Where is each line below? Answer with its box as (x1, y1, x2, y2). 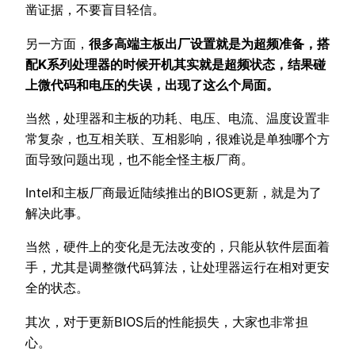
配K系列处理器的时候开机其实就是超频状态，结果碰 (25, 55, 326, 72)
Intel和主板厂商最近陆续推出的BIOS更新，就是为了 (25, 185, 322, 201)
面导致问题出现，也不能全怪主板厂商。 (25, 151, 254, 167)
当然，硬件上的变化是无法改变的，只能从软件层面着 (25, 239, 330, 255)
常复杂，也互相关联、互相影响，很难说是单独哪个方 (25, 130, 330, 147)
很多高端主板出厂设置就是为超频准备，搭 (89, 35, 330, 52)
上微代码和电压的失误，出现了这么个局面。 (25, 76, 279, 93)
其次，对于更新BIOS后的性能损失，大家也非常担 (25, 313, 308, 330)
